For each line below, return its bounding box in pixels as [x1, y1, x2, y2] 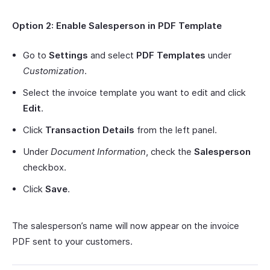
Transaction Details [45, 124, 134, 136]
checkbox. [23, 162, 66, 173]
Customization [23, 65, 84, 77]
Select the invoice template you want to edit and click [23, 87, 246, 98]
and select [88, 49, 136, 61]
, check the [146, 146, 194, 157]
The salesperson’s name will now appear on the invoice [12, 220, 239, 231]
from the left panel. [134, 124, 217, 136]
